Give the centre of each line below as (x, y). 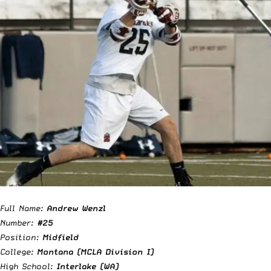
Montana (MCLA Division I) (95, 251)
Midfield (60, 237)
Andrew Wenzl (76, 208)
